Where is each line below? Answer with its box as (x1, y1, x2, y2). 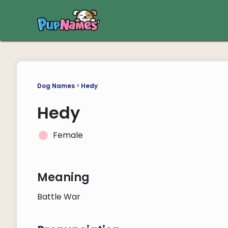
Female (52, 129, 83, 141)
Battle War (37, 191, 80, 203)
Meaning (37, 169, 90, 185)
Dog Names (37, 81, 75, 90)
